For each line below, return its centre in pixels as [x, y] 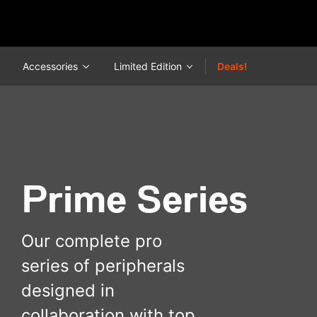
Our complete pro [92, 241]
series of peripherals [103, 265]
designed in [68, 290]
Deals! [232, 66]
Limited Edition [149, 66]
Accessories [52, 66]
